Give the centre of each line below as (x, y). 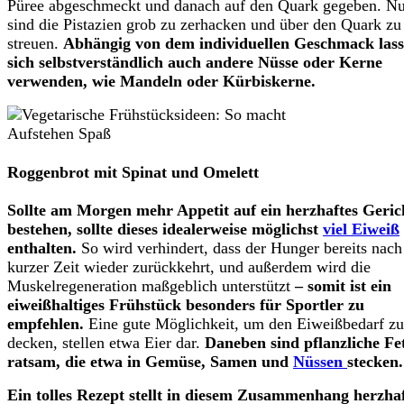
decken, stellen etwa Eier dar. (106, 342)
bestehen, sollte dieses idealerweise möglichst (165, 229)
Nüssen (320, 361)
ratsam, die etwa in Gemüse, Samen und (150, 361)
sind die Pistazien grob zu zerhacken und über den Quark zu (204, 25)
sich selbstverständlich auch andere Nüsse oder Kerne (195, 63)
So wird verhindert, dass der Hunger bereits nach (239, 248)
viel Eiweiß (361, 229)
